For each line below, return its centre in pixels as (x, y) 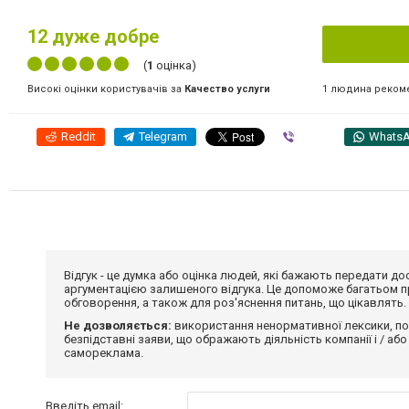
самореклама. (104, 353)
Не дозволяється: (118, 325)
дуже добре (103, 37)
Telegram (163, 136)
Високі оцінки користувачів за (106, 89)
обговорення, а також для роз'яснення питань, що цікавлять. (235, 303)
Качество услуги (227, 89)
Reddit (79, 136)
